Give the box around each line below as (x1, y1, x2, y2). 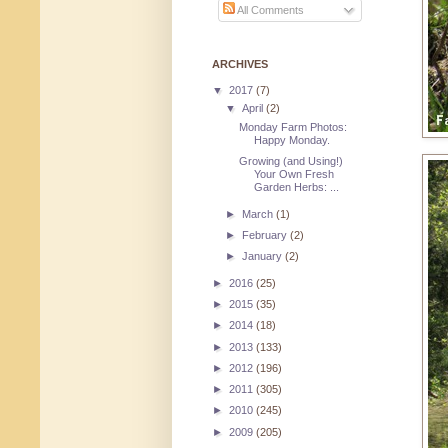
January (242, 250, 286, 263)
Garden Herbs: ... (254, 180, 340, 193)
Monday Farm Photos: (239, 120, 348, 133)
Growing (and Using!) (239, 154, 344, 167)
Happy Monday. (254, 133, 331, 146)
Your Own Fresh (254, 167, 335, 180)
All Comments (234, 4, 304, 17)
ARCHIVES (212, 57, 268, 70)
